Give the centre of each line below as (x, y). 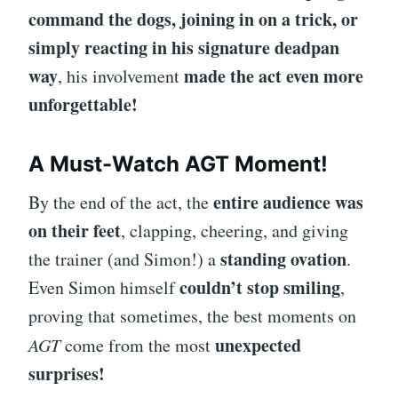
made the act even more (274, 76)
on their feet (75, 231)
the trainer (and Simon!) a (124, 259)
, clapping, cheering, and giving (235, 231)
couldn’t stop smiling (260, 288)
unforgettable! (83, 105)
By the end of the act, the (121, 203)
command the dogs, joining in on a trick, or (193, 20)
